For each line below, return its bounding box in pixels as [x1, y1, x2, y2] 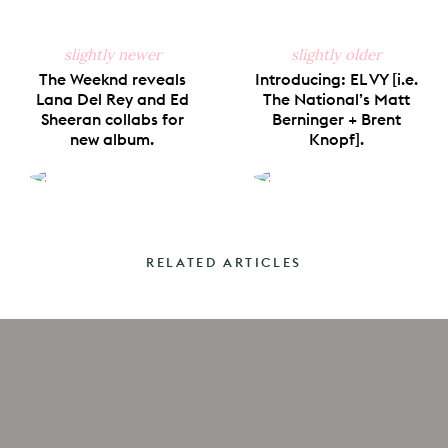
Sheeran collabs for [40, 108, 184, 129]
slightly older [291, 44, 381, 64]
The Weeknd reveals [38, 68, 186, 89]
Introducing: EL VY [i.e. [254, 68, 418, 89]
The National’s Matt [262, 88, 410, 109]
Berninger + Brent [271, 108, 401, 129]
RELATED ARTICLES [146, 253, 302, 270]
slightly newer [63, 44, 161, 64]
